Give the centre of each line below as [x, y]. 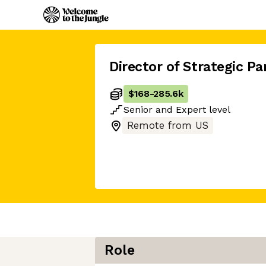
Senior [138, 110]
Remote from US [168, 126]
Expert [191, 110]
